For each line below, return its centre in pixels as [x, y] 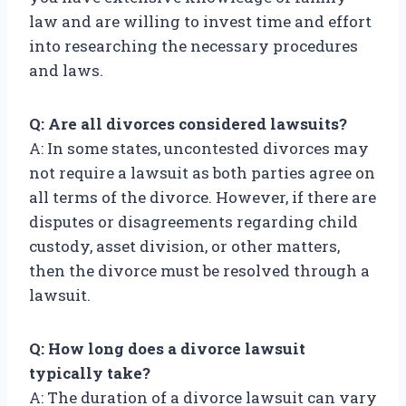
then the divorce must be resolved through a [199, 271]
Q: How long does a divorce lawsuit [167, 349]
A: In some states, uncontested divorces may [199, 149]
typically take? [90, 373]
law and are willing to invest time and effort [200, 22]
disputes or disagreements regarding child [193, 222]
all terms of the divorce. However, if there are [203, 198]
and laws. [66, 71]
